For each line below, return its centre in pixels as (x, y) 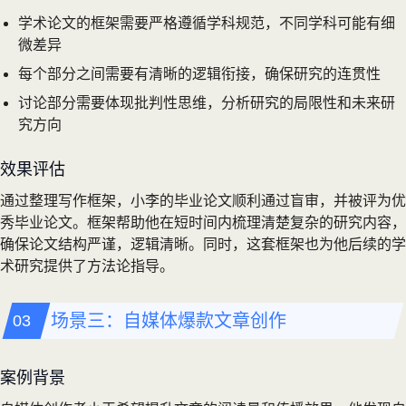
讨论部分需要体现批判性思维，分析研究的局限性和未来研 (207, 102)
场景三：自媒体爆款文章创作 (169, 320)
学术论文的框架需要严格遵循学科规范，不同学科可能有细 (207, 23)
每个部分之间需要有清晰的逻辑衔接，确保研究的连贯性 (199, 73)
